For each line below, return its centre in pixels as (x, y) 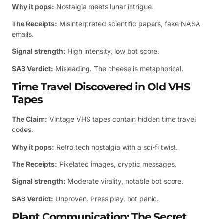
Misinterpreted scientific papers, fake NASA (129, 24)
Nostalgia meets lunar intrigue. (104, 6)
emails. (23, 34)
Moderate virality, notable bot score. (124, 181)
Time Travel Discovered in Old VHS (101, 87)
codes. (22, 130)
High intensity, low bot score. (112, 51)
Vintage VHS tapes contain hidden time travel (121, 119)
